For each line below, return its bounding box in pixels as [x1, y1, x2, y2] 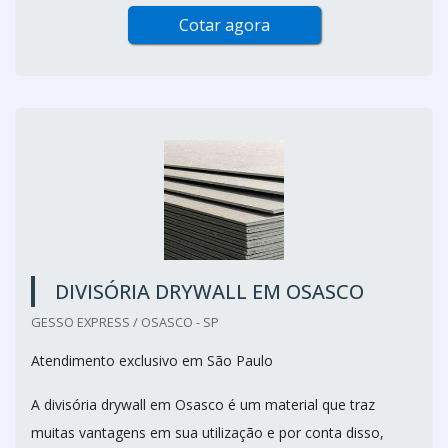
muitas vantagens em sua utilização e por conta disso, [31, 423, 384, 442]
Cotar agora [178, 14, 270, 36]
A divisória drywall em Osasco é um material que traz [31, 395, 375, 414]
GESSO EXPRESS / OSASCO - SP [31, 313, 219, 331]
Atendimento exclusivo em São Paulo [31, 351, 273, 370]
